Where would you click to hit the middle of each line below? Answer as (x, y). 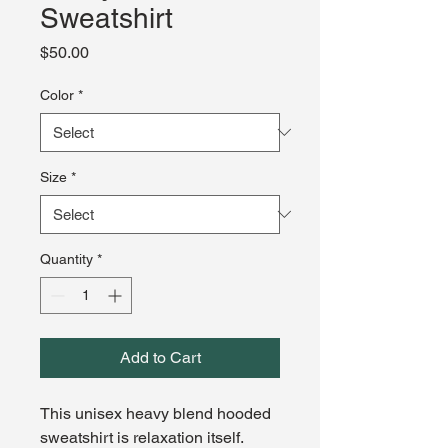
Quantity (66, 258)
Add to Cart (160, 357)
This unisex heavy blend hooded (155, 413)
